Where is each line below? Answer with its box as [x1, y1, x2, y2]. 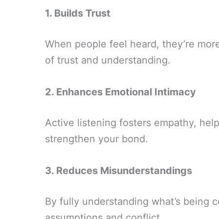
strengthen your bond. [45, 133, 148, 145]
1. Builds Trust [45, 7, 110, 19]
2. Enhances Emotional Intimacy [45, 86, 196, 98]
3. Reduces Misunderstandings [45, 165, 192, 176]
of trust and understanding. [45, 54, 171, 66]
